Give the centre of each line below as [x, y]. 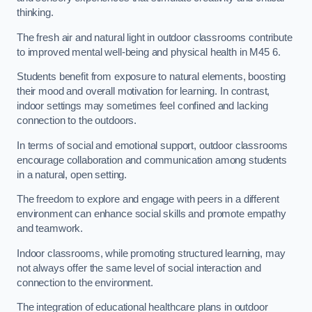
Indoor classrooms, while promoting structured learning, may [151, 253]
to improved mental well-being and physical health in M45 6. [149, 52]
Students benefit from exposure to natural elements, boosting [151, 77]
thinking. [35, 13]
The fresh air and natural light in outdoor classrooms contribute [155, 37]
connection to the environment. [85, 282]
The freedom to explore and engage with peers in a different [148, 200]
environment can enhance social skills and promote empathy [151, 214]
